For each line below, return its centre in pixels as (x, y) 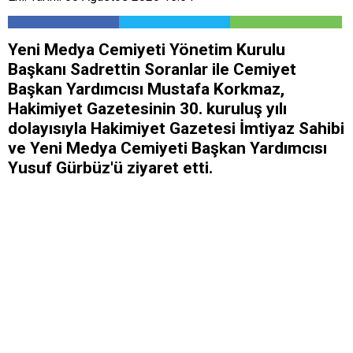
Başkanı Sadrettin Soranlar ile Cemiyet (152, 70)
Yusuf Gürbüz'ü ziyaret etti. (110, 168)
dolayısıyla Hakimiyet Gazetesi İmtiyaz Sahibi (176, 129)
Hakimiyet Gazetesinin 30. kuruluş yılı (147, 109)
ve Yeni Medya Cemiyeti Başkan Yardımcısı (167, 149)
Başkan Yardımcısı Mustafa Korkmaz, (146, 89)
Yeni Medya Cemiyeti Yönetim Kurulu (147, 50)
